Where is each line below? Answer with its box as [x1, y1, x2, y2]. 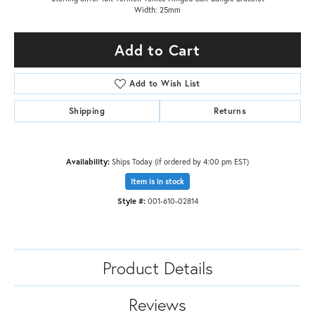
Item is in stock [131, 176, 184, 187]
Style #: [117, 195, 146, 207]
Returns [214, 105, 247, 117]
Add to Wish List [129, 78, 200, 89]
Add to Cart [115, 40, 200, 60]
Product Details [102, 257, 213, 280]
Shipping [68, 105, 105, 117]
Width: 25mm [134, 4, 181, 15]
